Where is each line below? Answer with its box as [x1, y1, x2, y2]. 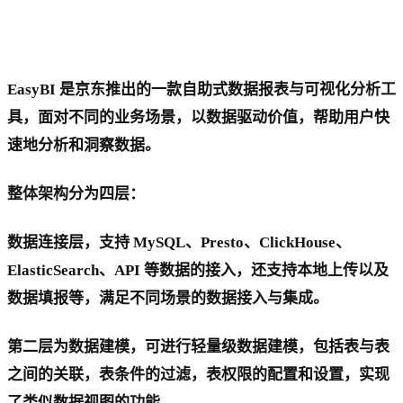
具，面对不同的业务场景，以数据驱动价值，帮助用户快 [7, 109, 390, 127]
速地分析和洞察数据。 [7, 137, 160, 155]
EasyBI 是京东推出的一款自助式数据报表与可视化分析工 [7, 81, 396, 99]
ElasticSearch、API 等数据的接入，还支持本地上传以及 [7, 262, 389, 280]
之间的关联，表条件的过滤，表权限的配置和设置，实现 [7, 366, 390, 384]
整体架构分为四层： [7, 185, 145, 203]
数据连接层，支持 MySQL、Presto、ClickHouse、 [7, 234, 351, 252]
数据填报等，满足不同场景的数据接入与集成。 [7, 290, 328, 308]
